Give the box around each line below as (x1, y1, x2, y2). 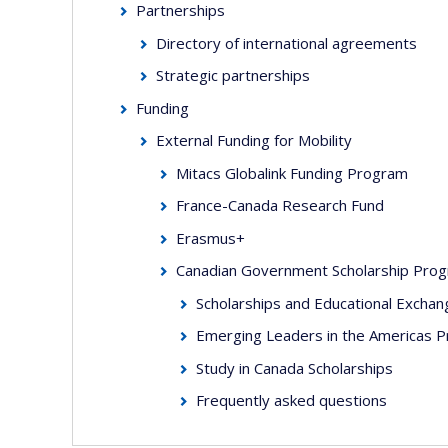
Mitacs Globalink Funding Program (176, 162, 409, 183)
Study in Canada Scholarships (196, 357, 394, 378)
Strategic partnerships (156, 65, 311, 85)
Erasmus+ (176, 227, 246, 248)
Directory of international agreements (156, 32, 418, 53)
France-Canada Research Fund (176, 195, 385, 215)
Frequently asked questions (196, 390, 388, 410)
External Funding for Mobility (156, 130, 353, 150)
